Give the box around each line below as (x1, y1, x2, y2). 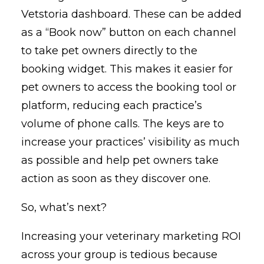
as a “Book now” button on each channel (21, 26, 236, 39)
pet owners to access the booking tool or (21, 81, 236, 94)
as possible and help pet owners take (21, 154, 219, 167)
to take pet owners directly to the (21, 44, 197, 58)
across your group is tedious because (21, 248, 217, 262)
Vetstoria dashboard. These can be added (21, 8, 242, 21)
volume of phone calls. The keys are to (21, 117, 224, 131)
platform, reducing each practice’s (21, 99, 202, 113)
